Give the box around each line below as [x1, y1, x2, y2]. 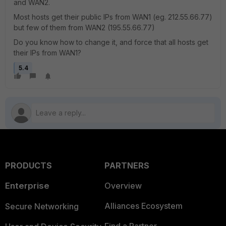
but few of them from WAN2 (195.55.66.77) [14, 23, 157, 32]
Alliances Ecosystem [104, 201, 183, 211]
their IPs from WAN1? [14, 48, 83, 57]
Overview [104, 181, 142, 191]
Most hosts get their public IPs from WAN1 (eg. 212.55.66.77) [14, 13, 212, 21]
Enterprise [5, 181, 49, 191]
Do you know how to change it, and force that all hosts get [14, 38, 208, 46]
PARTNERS [104, 160, 149, 171]
